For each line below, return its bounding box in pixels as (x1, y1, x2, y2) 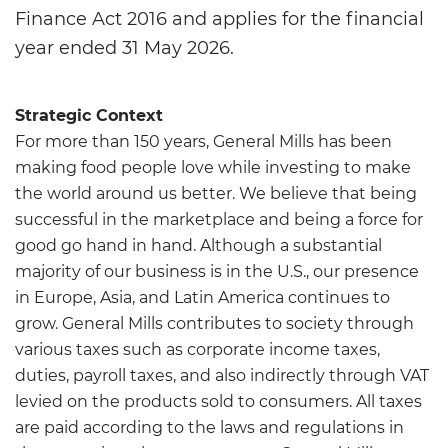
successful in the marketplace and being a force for (15, 210, 423, 230)
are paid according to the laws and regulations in (15, 418, 404, 438)
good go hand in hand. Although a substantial (15, 236, 382, 256)
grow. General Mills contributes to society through (15, 314, 414, 334)
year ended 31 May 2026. (15, 37, 234, 60)
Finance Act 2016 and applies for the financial (15, 8, 424, 31)
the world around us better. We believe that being (15, 184, 417, 204)
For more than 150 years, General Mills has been (15, 132, 392, 152)
